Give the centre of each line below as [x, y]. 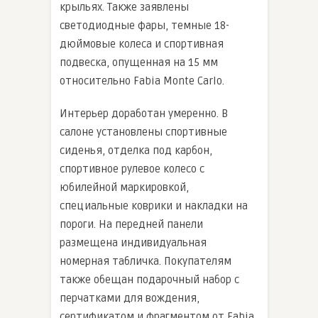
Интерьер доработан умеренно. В [144, 114]
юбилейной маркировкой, [124, 188]
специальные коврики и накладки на [154, 206]
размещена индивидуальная [133, 243]
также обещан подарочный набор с [149, 280]
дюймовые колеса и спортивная [142, 44]
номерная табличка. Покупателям [146, 262]
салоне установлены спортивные [143, 132]
